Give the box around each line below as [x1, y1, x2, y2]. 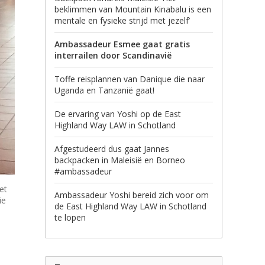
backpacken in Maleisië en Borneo [54, 154, 185, 166]
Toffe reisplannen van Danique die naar [54, 73, 205, 85]
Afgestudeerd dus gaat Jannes [54, 143, 169, 154]
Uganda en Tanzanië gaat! [54, 85, 154, 96]
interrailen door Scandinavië [54, 50, 172, 61]
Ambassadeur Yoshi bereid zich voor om [54, 189, 209, 201]
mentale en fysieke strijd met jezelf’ [54, 15, 190, 26]
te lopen [54, 212, 86, 223]
